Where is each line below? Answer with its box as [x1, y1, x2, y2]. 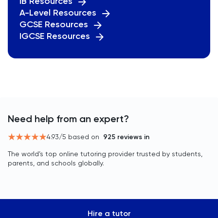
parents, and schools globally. [8, 159, 104, 167]
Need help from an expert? [8, 113, 129, 125]
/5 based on [59, 133, 99, 141]
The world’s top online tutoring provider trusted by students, [8, 150, 202, 158]
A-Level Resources [19, 7, 96, 18]
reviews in [115, 133, 149, 141]
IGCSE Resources [19, 31, 90, 41]
